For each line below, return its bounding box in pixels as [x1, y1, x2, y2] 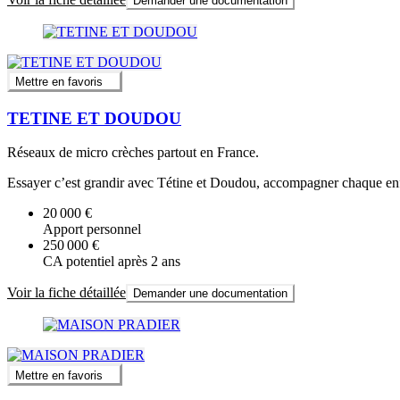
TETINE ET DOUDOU [7, 108, 181, 128]
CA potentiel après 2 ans [43, 254, 180, 270]
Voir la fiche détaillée [7, 285, 126, 301]
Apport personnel [43, 221, 141, 237]
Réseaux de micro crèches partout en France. [7, 145, 259, 161]
